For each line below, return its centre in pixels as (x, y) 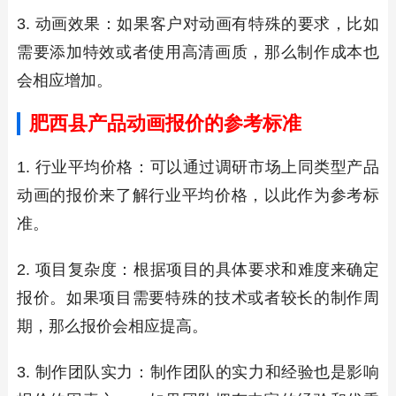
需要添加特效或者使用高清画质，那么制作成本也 (198, 53)
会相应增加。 (64, 81)
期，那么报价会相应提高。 (112, 327)
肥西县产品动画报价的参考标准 (165, 124)
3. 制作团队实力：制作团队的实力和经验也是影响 (198, 373)
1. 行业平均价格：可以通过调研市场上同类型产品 (198, 168)
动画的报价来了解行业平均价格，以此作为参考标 (198, 196)
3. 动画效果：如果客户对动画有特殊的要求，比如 (198, 24)
